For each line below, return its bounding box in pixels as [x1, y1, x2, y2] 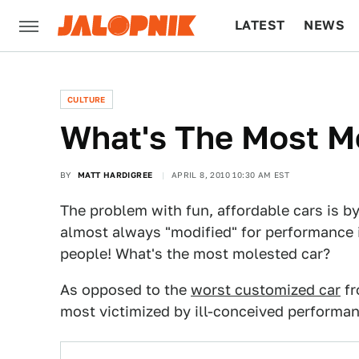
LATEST [235, 18, 285, 33]
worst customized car [191, 281, 341, 298]
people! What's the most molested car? [60, 245, 330, 262]
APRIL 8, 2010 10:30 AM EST [171, 170, 290, 179]
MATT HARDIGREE [77, 170, 153, 179]
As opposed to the [60, 281, 191, 298]
